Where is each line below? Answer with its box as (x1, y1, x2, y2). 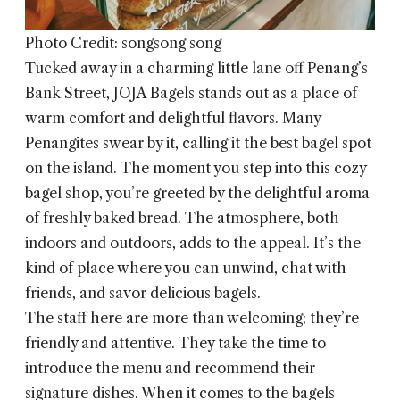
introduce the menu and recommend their (25, 359, 315, 378)
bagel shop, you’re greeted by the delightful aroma (25, 184, 370, 203)
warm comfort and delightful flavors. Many (25, 109, 321, 128)
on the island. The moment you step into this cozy (25, 159, 366, 178)
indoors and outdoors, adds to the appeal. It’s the (25, 234, 361, 253)
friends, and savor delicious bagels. (25, 284, 261, 303)
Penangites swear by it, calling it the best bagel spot (25, 134, 371, 153)
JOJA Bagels (113, 84, 195, 103)
